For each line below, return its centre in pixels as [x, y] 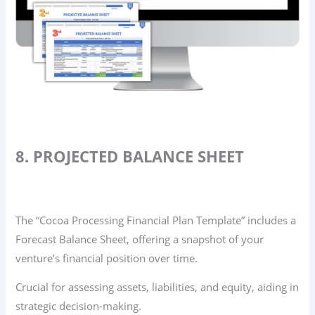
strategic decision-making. [79, 306]
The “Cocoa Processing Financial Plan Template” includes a [156, 220]
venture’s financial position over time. [107, 258]
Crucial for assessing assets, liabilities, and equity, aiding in [157, 287]
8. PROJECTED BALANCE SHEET [130, 157]
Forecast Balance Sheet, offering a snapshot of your [140, 239]
